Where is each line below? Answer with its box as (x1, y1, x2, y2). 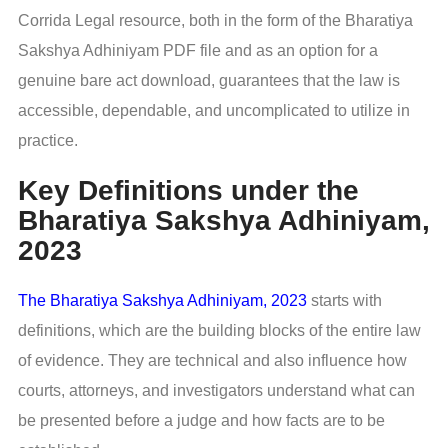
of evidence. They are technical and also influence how (18, 351, 407, 369)
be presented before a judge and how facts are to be (18, 411, 385, 429)
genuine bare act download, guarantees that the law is (18, 72, 400, 90)
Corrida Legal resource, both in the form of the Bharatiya (18, 12, 413, 30)
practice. (18, 132, 78, 150)
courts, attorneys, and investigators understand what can (18, 381, 415, 399)
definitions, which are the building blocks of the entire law (18, 321, 421, 339)
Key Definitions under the (18, 174, 359, 206)
